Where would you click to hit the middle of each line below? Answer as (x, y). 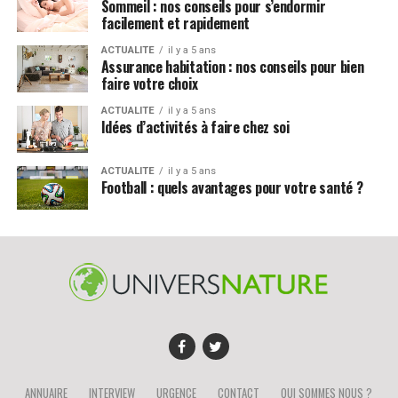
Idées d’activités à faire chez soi (195, 127)
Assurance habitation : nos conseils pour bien (232, 66)
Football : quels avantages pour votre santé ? (232, 187)
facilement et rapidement (175, 23)
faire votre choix (149, 83)
